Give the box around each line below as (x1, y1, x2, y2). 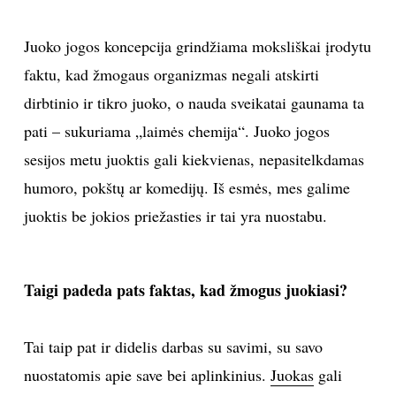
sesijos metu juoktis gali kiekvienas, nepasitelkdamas (23, 148, 364, 170)
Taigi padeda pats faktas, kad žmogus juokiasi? (23, 278, 347, 301)
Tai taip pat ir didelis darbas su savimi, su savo (23, 335, 323, 357)
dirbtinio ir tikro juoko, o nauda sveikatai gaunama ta (23, 91, 364, 113)
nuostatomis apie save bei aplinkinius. (23, 363, 270, 385)
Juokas (270, 363, 314, 385)
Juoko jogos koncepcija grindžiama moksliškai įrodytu (23, 34, 371, 57)
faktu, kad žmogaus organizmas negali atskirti (23, 63, 319, 85)
